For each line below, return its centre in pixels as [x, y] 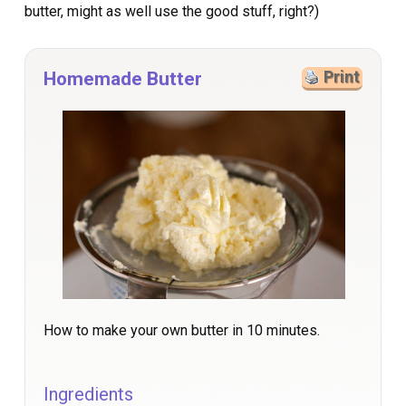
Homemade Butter [123, 78]
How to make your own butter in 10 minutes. [182, 330]
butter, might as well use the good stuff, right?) [172, 11]
